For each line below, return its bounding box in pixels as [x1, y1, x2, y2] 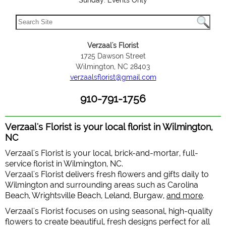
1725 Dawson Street [80, 52, 146, 60]
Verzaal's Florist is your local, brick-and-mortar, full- [5, 148, 198, 158]
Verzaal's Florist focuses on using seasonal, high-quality [5, 206, 213, 216]
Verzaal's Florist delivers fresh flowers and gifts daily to [5, 169, 209, 179]
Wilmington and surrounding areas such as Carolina [5, 180, 198, 190]
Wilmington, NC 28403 [76, 63, 150, 71]
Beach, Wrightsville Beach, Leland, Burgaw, [5, 191, 166, 200]
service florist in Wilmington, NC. [5, 159, 123, 168]
